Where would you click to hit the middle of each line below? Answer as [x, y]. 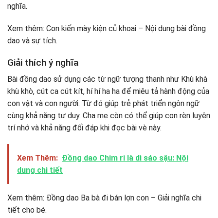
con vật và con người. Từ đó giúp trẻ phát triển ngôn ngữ [103, 104]
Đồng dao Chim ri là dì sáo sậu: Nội [125, 158]
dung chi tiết [40, 170]
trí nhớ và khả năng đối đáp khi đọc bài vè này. [84, 128]
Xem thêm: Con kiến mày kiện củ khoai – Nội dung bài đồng [107, 28]
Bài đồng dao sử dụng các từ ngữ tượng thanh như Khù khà [107, 79]
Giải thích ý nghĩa [43, 62]
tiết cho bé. [27, 210]
